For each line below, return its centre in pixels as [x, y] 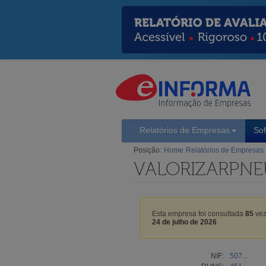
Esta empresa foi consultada [199, 213]
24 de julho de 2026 [184, 222]
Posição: [148, 150]
